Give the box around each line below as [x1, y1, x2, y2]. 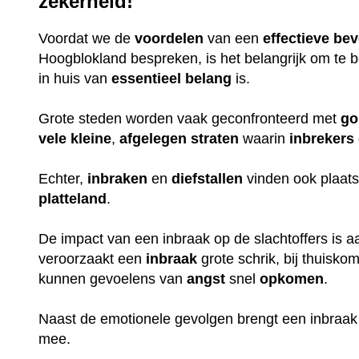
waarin [239, 130, 290, 147]
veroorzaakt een [38, 250, 147, 267]
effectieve [263, 30, 330, 46]
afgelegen [119, 130, 188, 147]
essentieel [111, 70, 182, 87]
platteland [38, 190, 107, 207]
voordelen [135, 30, 204, 46]
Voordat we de [38, 30, 135, 46]
